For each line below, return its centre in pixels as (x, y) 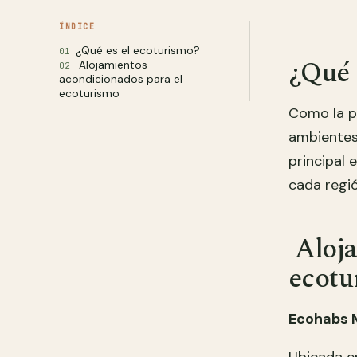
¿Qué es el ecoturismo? (138, 51)
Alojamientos (112, 65)
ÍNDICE (77, 27)
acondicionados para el (121, 79)
